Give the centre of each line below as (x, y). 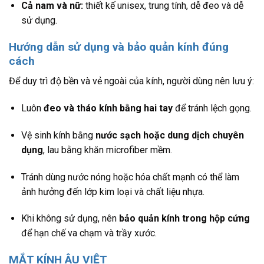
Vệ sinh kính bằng (58, 135)
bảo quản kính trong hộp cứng (184, 219)
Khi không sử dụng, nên (70, 219)
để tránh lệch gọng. (212, 108)
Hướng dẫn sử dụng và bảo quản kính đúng (119, 47)
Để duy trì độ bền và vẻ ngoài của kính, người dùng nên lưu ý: (131, 81)
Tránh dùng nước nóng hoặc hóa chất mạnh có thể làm (130, 177)
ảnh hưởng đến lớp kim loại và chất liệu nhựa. (113, 192)
